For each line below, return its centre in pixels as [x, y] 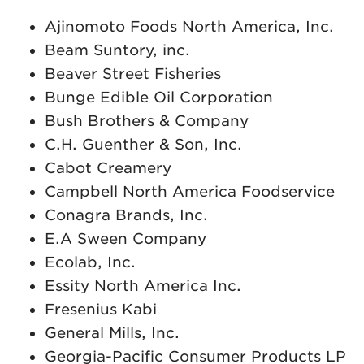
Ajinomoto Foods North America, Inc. [189, 27]
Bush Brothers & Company [147, 121]
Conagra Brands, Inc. [126, 215]
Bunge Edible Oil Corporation [159, 97]
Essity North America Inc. [143, 286]
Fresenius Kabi [101, 310]
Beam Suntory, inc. [117, 50]
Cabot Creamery [108, 168]
